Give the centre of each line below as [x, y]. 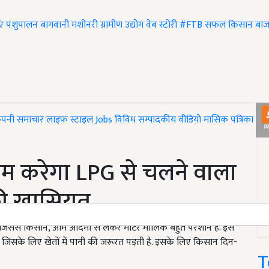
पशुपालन [22, 25]
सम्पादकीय [157, 120]
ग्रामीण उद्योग [122, 25]
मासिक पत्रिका [230, 120]
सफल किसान [229, 25]
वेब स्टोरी [162, 25]
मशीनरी [86, 25]
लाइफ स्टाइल [70, 120]
